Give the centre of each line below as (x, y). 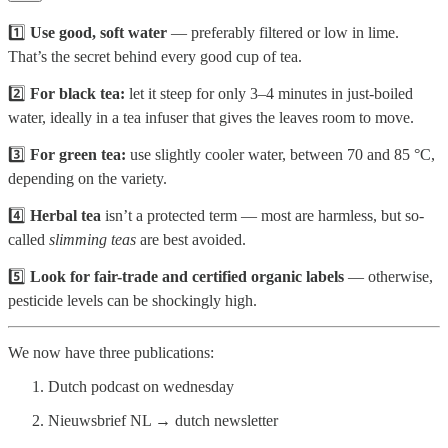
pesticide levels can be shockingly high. (132, 300)
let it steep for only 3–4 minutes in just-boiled (269, 93)
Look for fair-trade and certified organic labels (187, 276)
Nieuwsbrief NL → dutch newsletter (163, 420)
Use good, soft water (98, 32)
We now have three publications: (111, 352)
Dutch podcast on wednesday (141, 386)
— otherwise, (388, 276)
